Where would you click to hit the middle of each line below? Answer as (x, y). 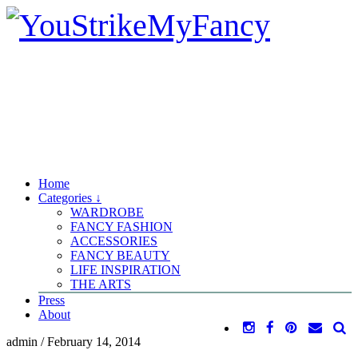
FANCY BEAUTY (120, 255)
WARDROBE (107, 212)
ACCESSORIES (114, 241)
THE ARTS (101, 284)
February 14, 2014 (94, 342)
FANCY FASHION (121, 227)
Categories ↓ (70, 198)
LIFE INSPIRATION (125, 270)
